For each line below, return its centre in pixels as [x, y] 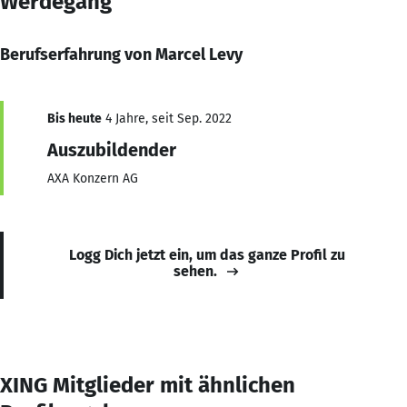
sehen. [195, 271]
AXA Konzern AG [93, 178]
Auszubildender [112, 149]
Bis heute [74, 118]
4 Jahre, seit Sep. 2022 [167, 118]
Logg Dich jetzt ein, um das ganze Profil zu [207, 254]
